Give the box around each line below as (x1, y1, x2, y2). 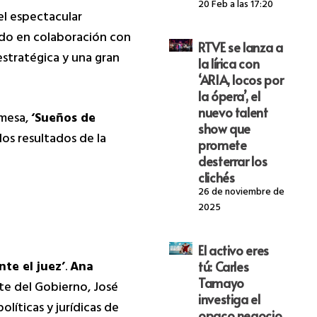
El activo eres (197, 241, 269, 259)
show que (197, 119, 251, 137)
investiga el (197, 289, 260, 308)
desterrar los (197, 151, 267, 170)
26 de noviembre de (197, 183, 284, 202)
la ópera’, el (197, 86, 260, 105)
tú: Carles (197, 257, 249, 275)
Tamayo (197, 273, 244, 292)
